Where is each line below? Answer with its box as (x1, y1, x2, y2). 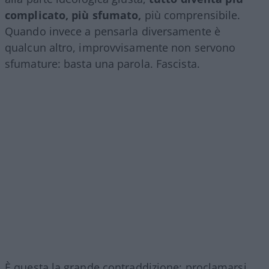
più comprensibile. (141, 7, 241, 22)
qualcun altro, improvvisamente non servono (5, 40, 236, 55)
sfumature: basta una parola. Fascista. (5, 56, 200, 71)
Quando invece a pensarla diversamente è (5, 23, 220, 38)
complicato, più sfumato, (5, 7, 142, 22)
